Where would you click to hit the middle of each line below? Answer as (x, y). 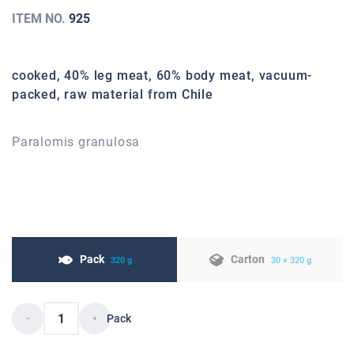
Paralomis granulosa (76, 142)
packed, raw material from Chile (113, 95)
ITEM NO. (40, 19)
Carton (247, 260)
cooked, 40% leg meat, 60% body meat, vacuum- (162, 76)
